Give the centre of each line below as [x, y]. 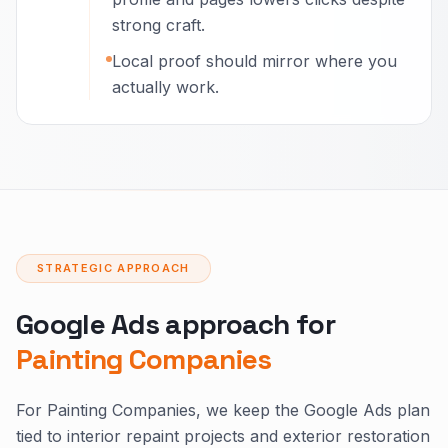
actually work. [165, 87]
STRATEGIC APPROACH [113, 268]
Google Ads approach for [175, 324]
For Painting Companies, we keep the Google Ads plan [223, 410]
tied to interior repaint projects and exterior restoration [223, 436]
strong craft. [158, 25]
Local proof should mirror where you [254, 61]
